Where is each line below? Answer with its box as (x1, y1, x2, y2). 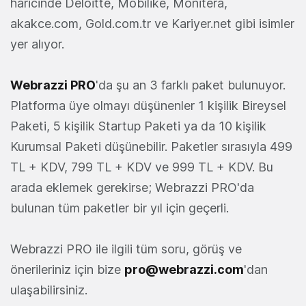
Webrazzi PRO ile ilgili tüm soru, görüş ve (10, 241, 242, 256)
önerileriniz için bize (10, 262, 124, 277)
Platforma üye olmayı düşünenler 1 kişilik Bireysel (10, 98, 286, 113)
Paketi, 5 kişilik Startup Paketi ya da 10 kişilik (10, 118, 266, 133)
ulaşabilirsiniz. (10, 282, 87, 297)
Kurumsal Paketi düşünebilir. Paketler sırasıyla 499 (10, 139, 292, 154)
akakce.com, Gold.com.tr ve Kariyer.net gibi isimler (10, 16, 294, 31)
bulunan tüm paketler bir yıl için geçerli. (10, 200, 229, 215)
